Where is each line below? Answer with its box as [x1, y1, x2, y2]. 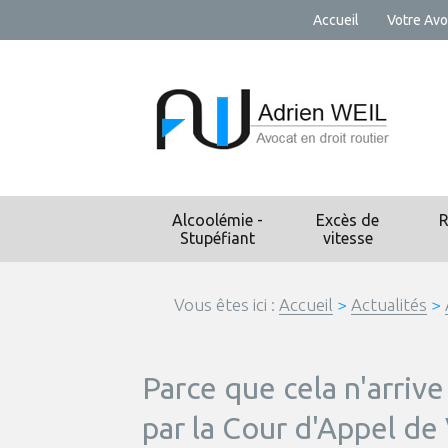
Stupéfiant [179, 229, 255, 247]
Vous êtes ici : [174, 295, 275, 314]
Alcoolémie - [171, 211, 263, 229]
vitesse [322, 229, 373, 247]
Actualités [351, 295, 427, 314]
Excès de [316, 211, 380, 229]
